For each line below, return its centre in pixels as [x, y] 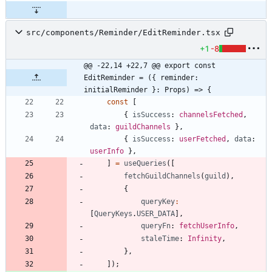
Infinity [205, 239]
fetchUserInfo [207, 226]
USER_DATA [156, 214]
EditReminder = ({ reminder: [141, 78]
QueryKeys [113, 214]
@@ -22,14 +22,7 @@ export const [150, 66]
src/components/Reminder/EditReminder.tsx [123, 32]
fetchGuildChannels [162, 176]
